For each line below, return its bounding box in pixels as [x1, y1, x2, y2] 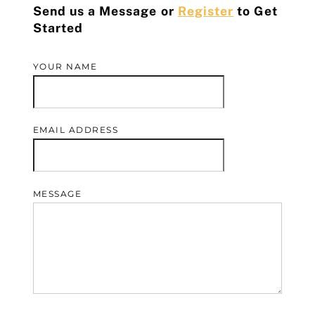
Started [32, 20, 83, 36]
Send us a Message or [32, 4, 178, 19]
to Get [233, 4, 278, 19]
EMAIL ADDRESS [32, 124, 119, 136]
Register [177, 4, 234, 19]
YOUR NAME [32, 60, 98, 72]
